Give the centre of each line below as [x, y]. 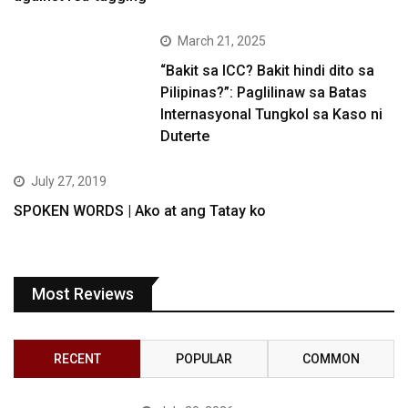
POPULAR [204, 359]
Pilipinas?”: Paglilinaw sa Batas [264, 93]
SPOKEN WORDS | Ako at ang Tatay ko [140, 211]
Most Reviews [83, 294]
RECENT [77, 359]
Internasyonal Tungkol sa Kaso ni [272, 115]
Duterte [185, 137]
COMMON [331, 359]
